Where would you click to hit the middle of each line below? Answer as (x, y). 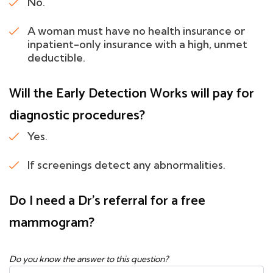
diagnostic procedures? (77, 115)
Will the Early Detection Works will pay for (132, 94)
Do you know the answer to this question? (89, 259)
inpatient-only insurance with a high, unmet (137, 44)
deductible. (56, 57)
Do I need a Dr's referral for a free (107, 201)
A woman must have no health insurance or (136, 30)
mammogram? (52, 223)
